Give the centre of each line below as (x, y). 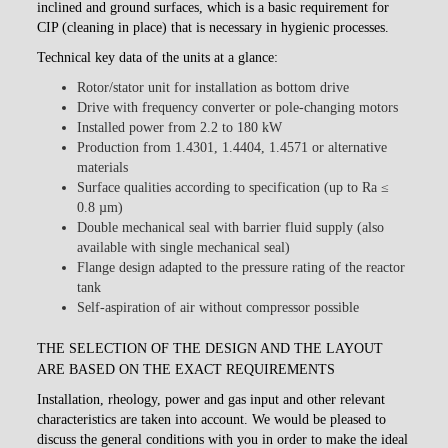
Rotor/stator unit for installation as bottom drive (213, 87)
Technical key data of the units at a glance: (158, 57)
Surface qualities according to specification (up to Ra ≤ (233, 187)
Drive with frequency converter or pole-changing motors (238, 107)
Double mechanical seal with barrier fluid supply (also (231, 227)
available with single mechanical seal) (184, 247)
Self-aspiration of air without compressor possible (218, 307)
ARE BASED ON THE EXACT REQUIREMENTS (186, 369)
